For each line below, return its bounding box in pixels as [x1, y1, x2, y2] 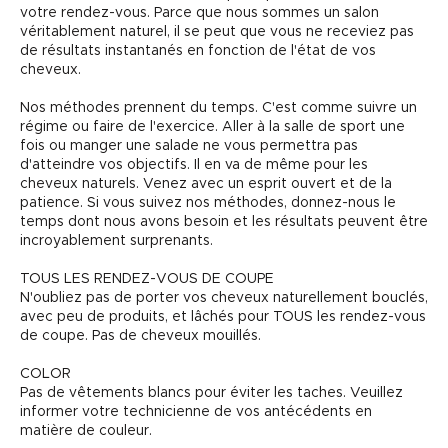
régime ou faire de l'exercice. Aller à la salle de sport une [20, 120, 405, 134]
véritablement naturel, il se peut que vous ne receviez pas [20, 25, 414, 39]
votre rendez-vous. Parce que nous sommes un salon [20, 6, 379, 20]
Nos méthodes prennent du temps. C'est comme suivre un [20, 101, 417, 115]
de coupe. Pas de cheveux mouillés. [20, 329, 261, 343]
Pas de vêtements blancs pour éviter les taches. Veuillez [20, 386, 403, 400]
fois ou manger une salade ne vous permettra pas [20, 139, 358, 153]
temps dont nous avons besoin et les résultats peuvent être [20, 215, 428, 229]
